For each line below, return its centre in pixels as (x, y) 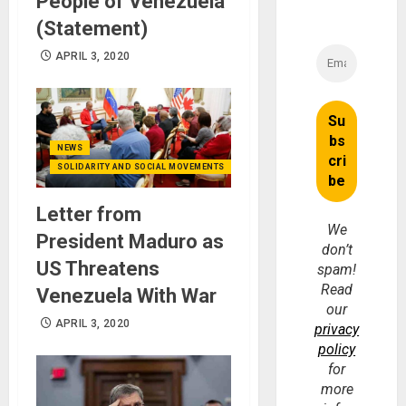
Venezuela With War (126, 296)
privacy (337, 330)
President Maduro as (130, 242)
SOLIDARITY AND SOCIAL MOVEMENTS (141, 167)
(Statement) (92, 29)
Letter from (89, 215)
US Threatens (98, 269)
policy (337, 350)
